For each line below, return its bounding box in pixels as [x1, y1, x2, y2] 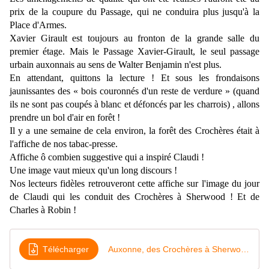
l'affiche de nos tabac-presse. [10, 139, 118, 150]
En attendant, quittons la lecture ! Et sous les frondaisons [10, 73, 259, 83]
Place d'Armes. [10, 20, 67, 31]
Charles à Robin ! [10, 205, 76, 216]
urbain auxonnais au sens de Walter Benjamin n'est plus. [10, 59, 222, 70]
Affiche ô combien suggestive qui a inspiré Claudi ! [10, 152, 204, 163]
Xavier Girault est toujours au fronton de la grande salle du [10, 33, 259, 44]
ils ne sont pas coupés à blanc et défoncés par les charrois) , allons [10, 99, 259, 110]
